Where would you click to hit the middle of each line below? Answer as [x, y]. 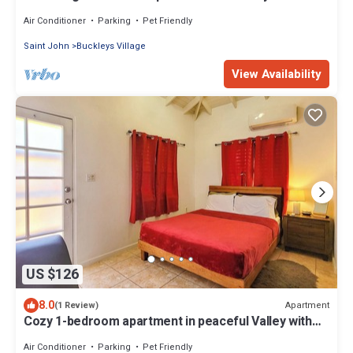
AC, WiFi [47, 336]
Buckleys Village [111, 46]
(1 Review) [76, 306]
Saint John [46, 46]
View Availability [277, 74]
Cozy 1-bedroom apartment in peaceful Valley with [168, 322]
